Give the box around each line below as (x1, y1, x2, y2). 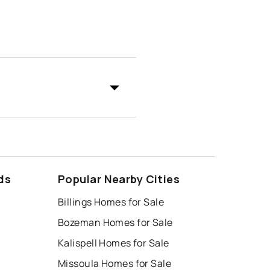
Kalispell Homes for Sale (58, 236, 169, 250)
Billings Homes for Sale (58, 195, 165, 209)
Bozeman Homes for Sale (58, 216, 173, 230)
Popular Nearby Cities (58, 172, 180, 187)
